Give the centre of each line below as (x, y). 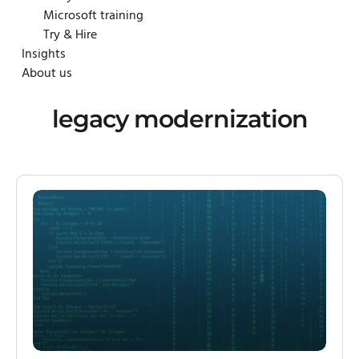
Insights (44, 54)
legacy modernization (179, 119)
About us (47, 74)
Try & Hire (71, 35)
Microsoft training (94, 16)
